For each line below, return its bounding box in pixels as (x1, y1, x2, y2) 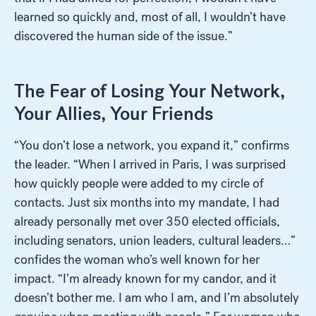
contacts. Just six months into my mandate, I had (14, 194, 279, 210)
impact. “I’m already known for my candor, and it (14, 270, 276, 286)
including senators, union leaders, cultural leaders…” (14, 232, 296, 248)
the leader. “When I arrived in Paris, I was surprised (14, 156, 286, 172)
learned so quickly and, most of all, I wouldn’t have (14, 8, 286, 25)
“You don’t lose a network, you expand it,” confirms (14, 137, 289, 153)
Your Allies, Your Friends (14, 102, 213, 125)
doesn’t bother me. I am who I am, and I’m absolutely (14, 289, 299, 305)
